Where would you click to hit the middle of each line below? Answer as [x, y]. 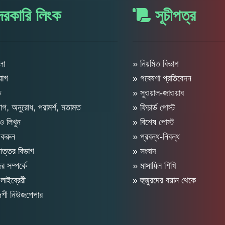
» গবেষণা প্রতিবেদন [162, 78]
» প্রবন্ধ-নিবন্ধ [156, 136]
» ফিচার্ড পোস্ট [154, 107]
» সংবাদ [144, 151]
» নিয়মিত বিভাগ [156, 64]
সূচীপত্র [173, 15]
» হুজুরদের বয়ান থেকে [164, 180]
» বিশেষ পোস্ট [153, 122]
